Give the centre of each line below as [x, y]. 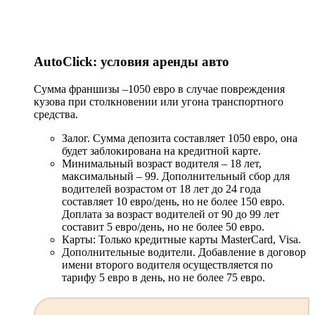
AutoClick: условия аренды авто [131, 61]
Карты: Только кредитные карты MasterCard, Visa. [181, 239]
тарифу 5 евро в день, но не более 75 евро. [163, 277]
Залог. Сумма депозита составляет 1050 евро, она [180, 138]
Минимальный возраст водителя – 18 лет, [162, 163]
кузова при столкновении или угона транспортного [159, 101]
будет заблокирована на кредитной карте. [161, 150]
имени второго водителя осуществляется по [167, 264]
